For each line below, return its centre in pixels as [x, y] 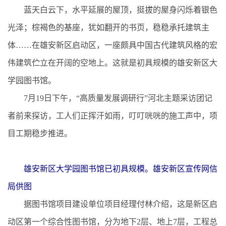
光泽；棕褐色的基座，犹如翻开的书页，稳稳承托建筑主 [108, 27]
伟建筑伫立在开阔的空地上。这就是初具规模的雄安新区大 [112, 63]
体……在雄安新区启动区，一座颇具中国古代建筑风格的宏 [112, 45]
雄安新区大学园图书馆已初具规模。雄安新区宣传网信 [121, 168]
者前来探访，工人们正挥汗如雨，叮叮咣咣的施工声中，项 [112, 116]
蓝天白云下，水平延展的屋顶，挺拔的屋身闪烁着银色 [112, 10]
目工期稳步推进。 [40, 133]
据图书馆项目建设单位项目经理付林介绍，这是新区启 [112, 204]
